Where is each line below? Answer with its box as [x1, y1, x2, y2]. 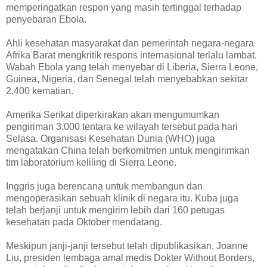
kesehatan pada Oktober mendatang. [6, 217, 162, 228]
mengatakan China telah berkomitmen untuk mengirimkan [6, 145, 250, 156]
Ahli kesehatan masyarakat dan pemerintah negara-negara [6, 38, 254, 49]
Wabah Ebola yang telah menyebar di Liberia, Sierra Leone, [6, 62, 258, 73]
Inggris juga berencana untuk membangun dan [6, 181, 203, 192]
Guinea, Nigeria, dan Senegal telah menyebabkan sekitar [6, 74, 248, 85]
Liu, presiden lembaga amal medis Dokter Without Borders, [6, 253, 254, 263]
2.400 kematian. [6, 86, 73, 97]
